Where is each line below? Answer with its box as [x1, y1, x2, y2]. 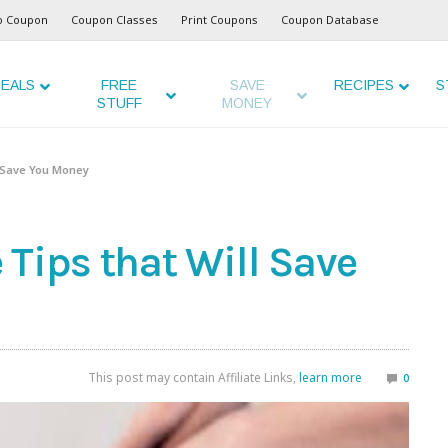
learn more [299, 369, 362, 387]
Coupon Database [281, 12, 379, 27]
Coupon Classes [71, 12, 158, 27]
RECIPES [333, 77, 394, 93]
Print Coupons [181, 12, 258, 27]
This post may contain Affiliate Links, [88, 369, 299, 387]
